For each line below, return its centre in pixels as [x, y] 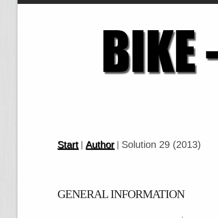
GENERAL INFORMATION [121, 194]
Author [100, 145]
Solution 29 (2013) [161, 145]
